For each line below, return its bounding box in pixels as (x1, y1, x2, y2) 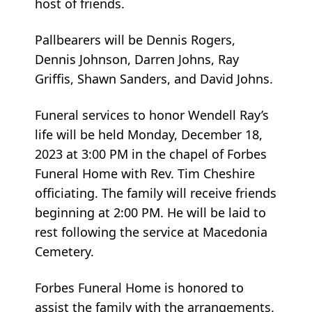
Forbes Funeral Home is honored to (35, 279, 244, 297)
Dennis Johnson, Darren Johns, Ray (35, 51, 239, 68)
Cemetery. (35, 243, 94, 260)
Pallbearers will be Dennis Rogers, (35, 31, 235, 49)
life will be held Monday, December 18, (35, 126, 263, 143)
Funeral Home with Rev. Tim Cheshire (35, 165, 255, 182)
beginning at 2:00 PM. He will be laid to (35, 204, 266, 221)
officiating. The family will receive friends (35, 185, 276, 202)
